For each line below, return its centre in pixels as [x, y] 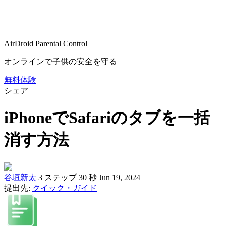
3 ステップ [58, 177]
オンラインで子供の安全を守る [61, 61]
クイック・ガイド [65, 188]
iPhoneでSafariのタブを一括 [107, 118]
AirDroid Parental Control [46, 44]
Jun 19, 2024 [120, 177]
